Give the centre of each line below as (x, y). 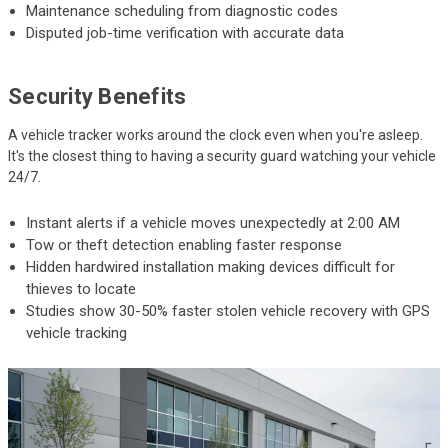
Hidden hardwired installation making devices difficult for (211, 266)
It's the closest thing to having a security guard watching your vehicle (222, 155)
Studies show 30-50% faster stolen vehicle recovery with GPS (228, 310)
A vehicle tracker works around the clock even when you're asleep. (215, 134)
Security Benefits (97, 96)
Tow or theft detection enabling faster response (184, 244)
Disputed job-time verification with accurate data (185, 32)
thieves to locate (81, 288)
